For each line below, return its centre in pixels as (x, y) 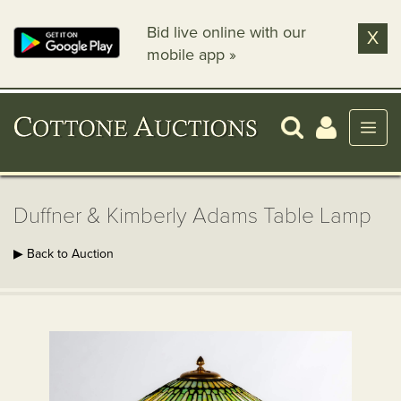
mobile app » (192, 55)
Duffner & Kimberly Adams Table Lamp (192, 216)
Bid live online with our (227, 32)
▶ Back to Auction (64, 254)
